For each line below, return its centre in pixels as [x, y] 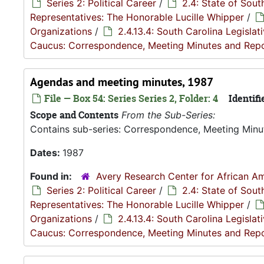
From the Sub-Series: [168, 115]
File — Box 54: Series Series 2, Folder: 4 [130, 98]
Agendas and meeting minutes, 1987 [122, 82]
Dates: [46, 153]
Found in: [52, 176]
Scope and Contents [74, 115]
